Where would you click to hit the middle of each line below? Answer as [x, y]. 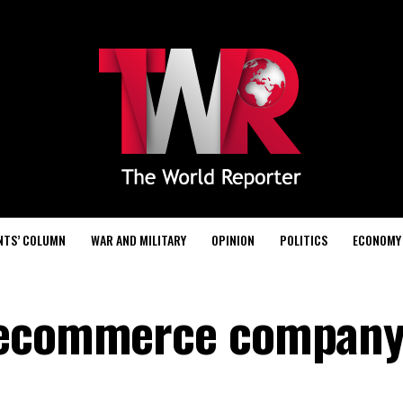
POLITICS [304, 240]
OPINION [233, 240]
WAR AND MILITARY [139, 240]
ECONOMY [377, 240]
